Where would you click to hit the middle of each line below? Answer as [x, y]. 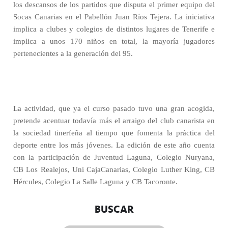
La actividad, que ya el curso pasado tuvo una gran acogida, [114, 108]
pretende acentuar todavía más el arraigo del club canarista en [114, 121]
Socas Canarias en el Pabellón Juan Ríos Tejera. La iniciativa [114, 17]
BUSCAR [114, 209]
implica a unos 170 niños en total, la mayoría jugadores [114, 41]
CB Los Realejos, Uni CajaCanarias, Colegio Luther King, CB [114, 169]
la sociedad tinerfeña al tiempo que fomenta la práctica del [114, 133]
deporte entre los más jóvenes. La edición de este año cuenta [114, 145]
